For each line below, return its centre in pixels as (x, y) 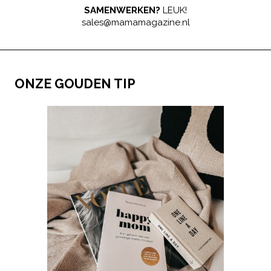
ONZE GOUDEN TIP (75, 84)
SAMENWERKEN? (122, 11)
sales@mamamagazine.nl (135, 22)
